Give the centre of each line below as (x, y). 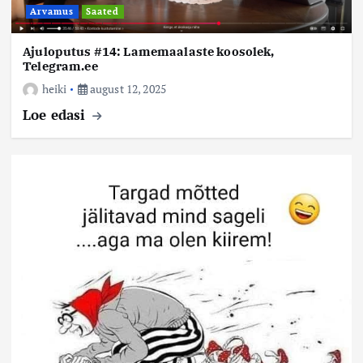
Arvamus (52, 12)
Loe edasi (56, 114)
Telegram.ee (60, 66)
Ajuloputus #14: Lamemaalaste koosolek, (149, 51)
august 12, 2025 (126, 88)
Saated (103, 12)
